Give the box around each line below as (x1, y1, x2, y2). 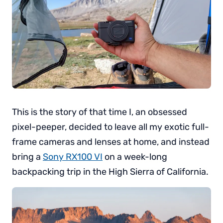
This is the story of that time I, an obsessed (12, 107, 187, 117)
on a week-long (103, 151, 167, 162)
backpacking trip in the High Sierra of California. (12, 166, 209, 177)
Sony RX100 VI (43, 151, 103, 162)
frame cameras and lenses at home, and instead (12, 136, 210, 147)
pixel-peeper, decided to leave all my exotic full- (12, 121, 209, 132)
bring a (12, 151, 43, 162)
